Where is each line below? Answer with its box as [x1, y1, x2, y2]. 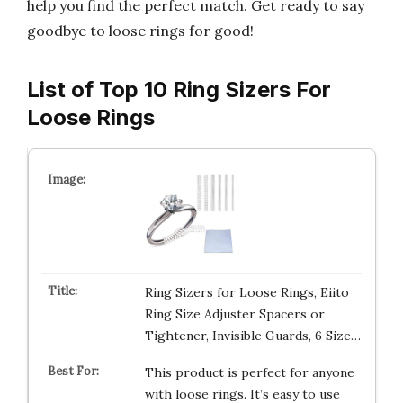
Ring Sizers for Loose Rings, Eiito [144, 284, 349, 300]
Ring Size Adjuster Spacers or [144, 306, 325, 322]
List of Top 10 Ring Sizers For [27, 76, 331, 103]
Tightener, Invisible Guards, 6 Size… [144, 327, 361, 344]
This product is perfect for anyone [144, 364, 354, 381]
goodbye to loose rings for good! [27, 22, 254, 40]
